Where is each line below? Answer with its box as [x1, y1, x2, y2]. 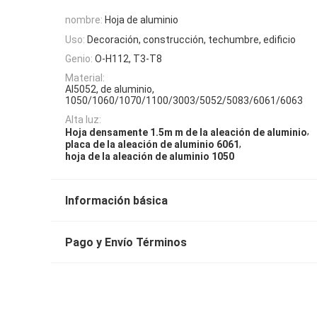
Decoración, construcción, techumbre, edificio [87, 33, 296, 45]
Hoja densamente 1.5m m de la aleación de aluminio [65, 126, 307, 138]
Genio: [65, 52, 93, 64]
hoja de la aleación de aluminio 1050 [65, 151, 234, 163]
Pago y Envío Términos [65, 236, 187, 250]
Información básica [65, 194, 168, 208]
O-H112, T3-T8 [95, 52, 162, 64]
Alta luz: [65, 114, 101, 126]
